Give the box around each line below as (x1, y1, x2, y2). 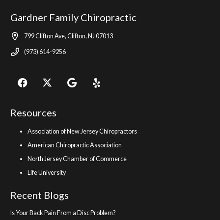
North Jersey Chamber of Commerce (27, 155, 127, 163)
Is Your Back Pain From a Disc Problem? (10, 209, 115, 217)
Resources (10, 107, 56, 119)
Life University (27, 169, 66, 177)
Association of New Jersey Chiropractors (27, 128, 137, 136)
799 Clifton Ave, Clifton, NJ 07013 (24, 32, 113, 40)
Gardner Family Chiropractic (10, 11, 137, 24)
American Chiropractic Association (27, 141, 122, 149)
